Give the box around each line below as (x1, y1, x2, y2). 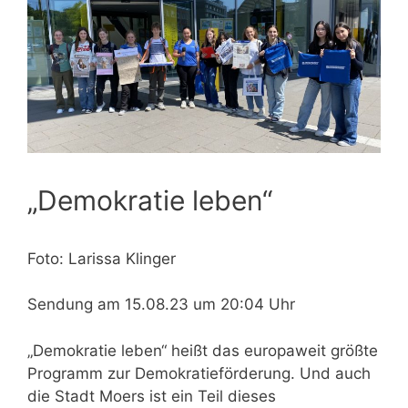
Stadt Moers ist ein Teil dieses (55, 386, 276, 405)
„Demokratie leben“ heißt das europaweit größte (27, 341, 378, 360)
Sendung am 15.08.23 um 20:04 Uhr (27, 295, 295, 314)
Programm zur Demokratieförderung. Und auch (27, 363, 371, 382)
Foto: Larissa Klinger (27, 249, 176, 268)
